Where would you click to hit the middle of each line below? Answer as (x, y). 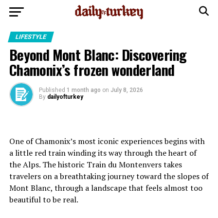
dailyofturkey (65, 97)
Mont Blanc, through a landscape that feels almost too (106, 188)
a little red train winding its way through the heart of (103, 153)
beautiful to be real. (44, 200)
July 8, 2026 (127, 90)
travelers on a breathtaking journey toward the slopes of (109, 176)
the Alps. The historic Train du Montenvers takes (95, 164)
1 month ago (83, 90)
